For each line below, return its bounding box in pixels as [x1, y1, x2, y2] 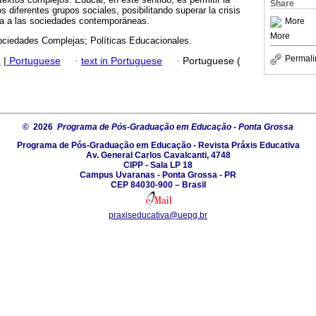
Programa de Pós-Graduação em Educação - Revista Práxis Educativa [16, 140, 300, 150]
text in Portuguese [81, 55, 162, 66]
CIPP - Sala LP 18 [123, 159, 193, 170]
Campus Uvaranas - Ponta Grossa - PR [80, 169, 236, 180]
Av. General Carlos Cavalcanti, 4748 [85, 150, 231, 160]
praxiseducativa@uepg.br [109, 209, 207, 220]
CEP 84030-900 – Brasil [110, 179, 206, 190]
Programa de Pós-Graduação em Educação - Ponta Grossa [57, 121, 293, 132]
